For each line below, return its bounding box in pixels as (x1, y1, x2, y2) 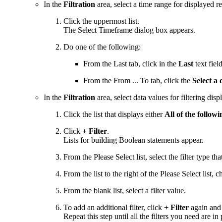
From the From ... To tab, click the (83, 76, 192, 85)
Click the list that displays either (63, 110, 165, 118)
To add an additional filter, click (63, 203, 164, 212)
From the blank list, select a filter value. (63, 186, 188, 195)
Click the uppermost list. (63, 16, 141, 25)
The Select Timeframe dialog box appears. (63, 25, 195, 34)
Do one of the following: (63, 42, 141, 51)
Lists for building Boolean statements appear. (63, 135, 204, 144)
